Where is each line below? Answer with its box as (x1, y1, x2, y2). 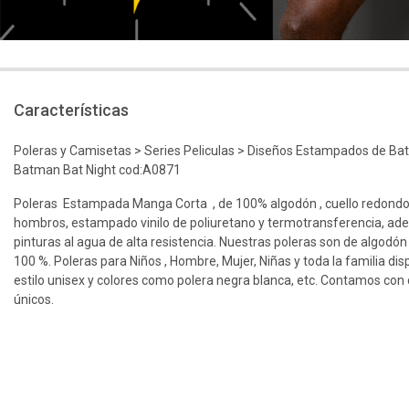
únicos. (14, 292, 57, 308)
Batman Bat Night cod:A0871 (14, 163, 181, 178)
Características (14, 100, 129, 121)
